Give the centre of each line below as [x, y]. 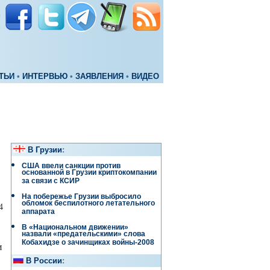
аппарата [38, 213]
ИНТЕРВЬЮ [45, 77]
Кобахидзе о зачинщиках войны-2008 [88, 244]
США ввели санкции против [71, 166]
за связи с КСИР [51, 182]
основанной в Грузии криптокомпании [89, 174]
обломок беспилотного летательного [88, 205]
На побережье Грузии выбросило [81, 196]
